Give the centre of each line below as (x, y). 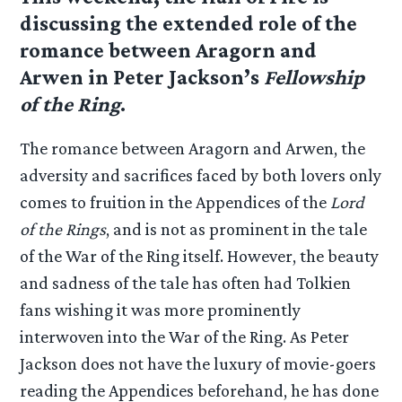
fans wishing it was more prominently (161, 310)
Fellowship (315, 77)
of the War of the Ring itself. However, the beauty (200, 256)
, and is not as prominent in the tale (237, 229)
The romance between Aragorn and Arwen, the (193, 149)
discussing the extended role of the (189, 23)
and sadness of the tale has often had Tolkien (186, 283)
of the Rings (63, 229)
